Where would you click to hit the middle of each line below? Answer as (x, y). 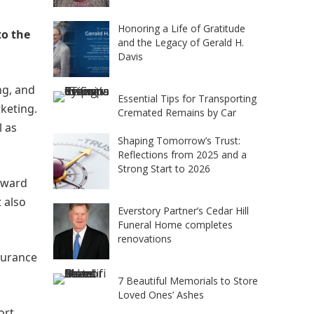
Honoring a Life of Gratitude (182, 28)
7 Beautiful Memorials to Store (188, 281)
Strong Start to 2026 (164, 169)
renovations (145, 239)
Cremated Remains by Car (177, 112)
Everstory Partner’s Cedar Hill (183, 211)
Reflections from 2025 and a (182, 155)
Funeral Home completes (175, 225)
